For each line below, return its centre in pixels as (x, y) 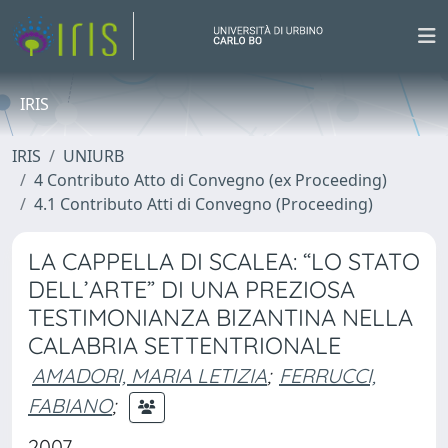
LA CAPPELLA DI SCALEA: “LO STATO (224, 261)
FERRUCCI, (327, 375)
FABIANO (70, 405)
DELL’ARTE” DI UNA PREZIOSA (191, 289)
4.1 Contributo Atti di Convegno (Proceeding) (203, 204)
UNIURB (93, 156)
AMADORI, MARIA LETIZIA (149, 375)
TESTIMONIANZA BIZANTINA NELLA (220, 317)
